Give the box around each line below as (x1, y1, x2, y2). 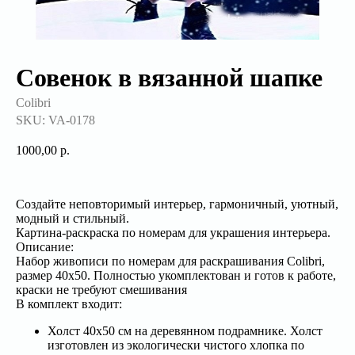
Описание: (16, 239, 74, 254)
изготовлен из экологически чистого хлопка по (48, 338, 304, 352)
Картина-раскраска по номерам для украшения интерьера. (16, 225, 330, 239)
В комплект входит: (16, 296, 122, 311)
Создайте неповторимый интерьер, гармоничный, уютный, (16, 197, 338, 211)
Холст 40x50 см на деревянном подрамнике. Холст (48, 323, 323, 338)
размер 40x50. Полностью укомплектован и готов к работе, (16, 268, 336, 282)
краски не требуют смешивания (16, 282, 187, 296)
